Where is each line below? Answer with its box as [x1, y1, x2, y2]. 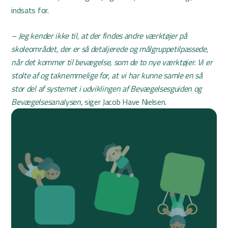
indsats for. [11, 4, 49, 17]
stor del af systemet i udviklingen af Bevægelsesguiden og [11, 82, 202, 95]
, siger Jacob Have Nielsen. [80, 96, 167, 108]
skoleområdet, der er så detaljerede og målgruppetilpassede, [11, 43, 209, 55]
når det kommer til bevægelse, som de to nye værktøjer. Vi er [11, 56, 213, 69]
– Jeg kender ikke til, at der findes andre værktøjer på [11, 30, 187, 42]
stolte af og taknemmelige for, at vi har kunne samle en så [11, 69, 203, 82]
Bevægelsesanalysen [11, 96, 81, 108]
